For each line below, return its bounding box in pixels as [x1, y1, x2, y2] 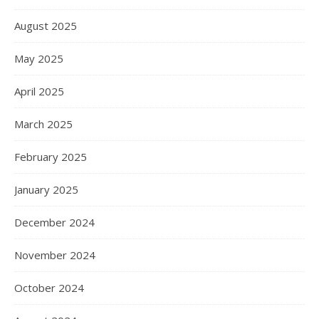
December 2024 [14, 215, 95, 229]
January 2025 [14, 182, 78, 197]
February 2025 [14, 150, 87, 164]
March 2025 [14, 117, 73, 131]
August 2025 [14, 19, 77, 33]
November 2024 [14, 248, 95, 262]
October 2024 [14, 281, 84, 295]
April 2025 [14, 84, 64, 98]
